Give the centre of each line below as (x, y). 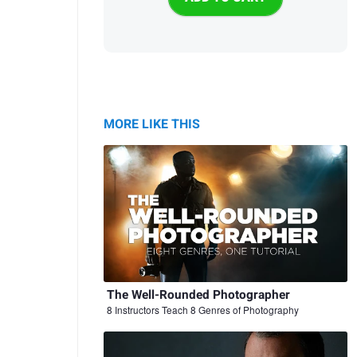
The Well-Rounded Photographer (198, 294)
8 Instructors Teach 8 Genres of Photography (203, 309)
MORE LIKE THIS (152, 124)
